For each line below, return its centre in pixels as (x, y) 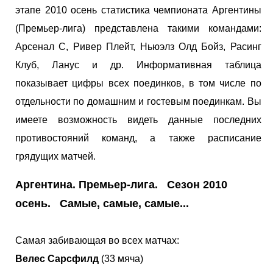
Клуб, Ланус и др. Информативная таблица (138, 65)
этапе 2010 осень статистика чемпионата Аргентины (138, 10)
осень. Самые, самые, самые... (102, 203)
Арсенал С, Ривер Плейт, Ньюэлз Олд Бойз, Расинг (138, 46)
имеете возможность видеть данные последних (138, 119)
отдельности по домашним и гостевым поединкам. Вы (138, 101)
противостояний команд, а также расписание (138, 138)
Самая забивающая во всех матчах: (97, 240)
